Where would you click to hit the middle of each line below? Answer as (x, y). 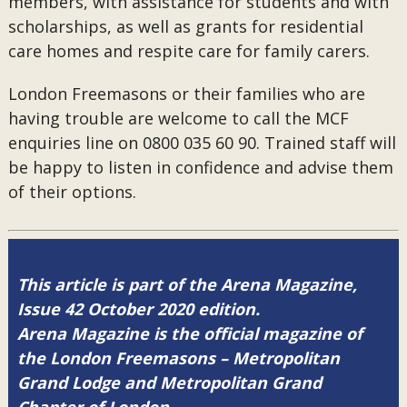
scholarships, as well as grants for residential (185, 26)
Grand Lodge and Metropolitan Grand (169, 382)
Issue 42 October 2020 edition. (138, 309)
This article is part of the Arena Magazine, (187, 284)
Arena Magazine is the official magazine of (189, 333)
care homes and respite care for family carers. (189, 51)
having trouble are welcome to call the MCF (178, 118)
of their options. (72, 192)
